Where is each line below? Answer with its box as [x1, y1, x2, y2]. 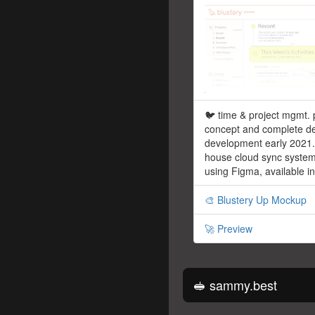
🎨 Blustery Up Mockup [205, 193, 307, 207]
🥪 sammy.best [193, 276, 277, 295]
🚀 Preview [205, 221, 252, 236]
